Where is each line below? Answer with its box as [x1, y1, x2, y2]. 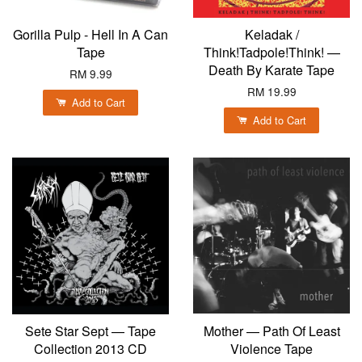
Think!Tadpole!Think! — [203, 42, 340, 61]
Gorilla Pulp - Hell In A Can [13, 24, 168, 44]
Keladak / [244, 24, 299, 44]
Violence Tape [230, 339, 313, 358]
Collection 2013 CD [34, 339, 147, 358]
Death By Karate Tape [208, 60, 335, 79]
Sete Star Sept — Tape [25, 321, 156, 340]
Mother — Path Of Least [203, 321, 340, 340]
